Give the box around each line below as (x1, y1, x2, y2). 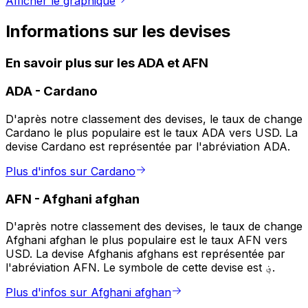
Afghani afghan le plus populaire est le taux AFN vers (5, 233, 287, 247)
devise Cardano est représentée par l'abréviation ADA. (5, 140, 290, 154)
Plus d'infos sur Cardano (5, 164, 135, 179)
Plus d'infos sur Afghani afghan (5, 285, 171, 300)
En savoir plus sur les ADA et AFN (5, 54, 208, 71)
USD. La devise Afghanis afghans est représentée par (5, 247, 285, 261)
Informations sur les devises (5, 21, 230, 41)
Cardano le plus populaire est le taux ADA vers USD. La (5, 126, 298, 140)
